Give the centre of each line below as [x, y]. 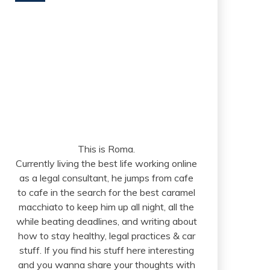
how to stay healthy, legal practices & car [106, 236]
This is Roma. [107, 149]
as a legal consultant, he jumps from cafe [107, 178]
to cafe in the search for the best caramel [107, 192]
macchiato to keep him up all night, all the [107, 207]
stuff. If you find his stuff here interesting [106, 250]
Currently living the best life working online [107, 163]
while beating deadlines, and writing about [106, 221]
